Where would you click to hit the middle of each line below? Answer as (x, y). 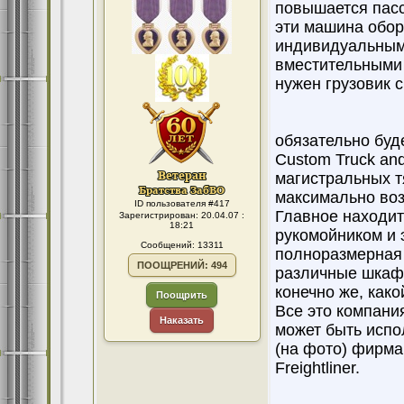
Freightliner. (317, 368)
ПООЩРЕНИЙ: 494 (182, 265)
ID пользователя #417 (182, 203)
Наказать (182, 320)
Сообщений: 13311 (182, 245)
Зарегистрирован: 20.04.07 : (182, 215)
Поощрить (182, 295)
